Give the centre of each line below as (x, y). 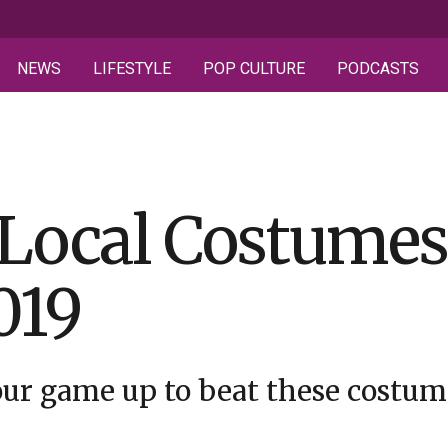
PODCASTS (378, 68)
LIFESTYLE (132, 68)
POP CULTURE (254, 68)
